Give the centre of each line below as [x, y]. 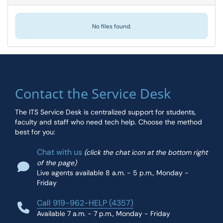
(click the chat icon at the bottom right [146, 152]
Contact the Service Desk [93, 93]
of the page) [57, 163]
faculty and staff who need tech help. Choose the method [109, 122]
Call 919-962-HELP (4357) [85, 203]
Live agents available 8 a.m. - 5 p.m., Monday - [113, 173]
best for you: [35, 132]
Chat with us [59, 152]
